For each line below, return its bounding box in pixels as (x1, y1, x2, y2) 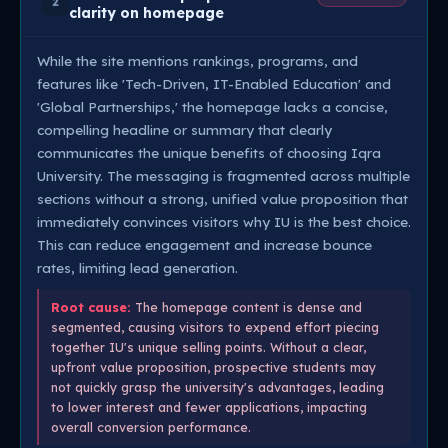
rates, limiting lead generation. (37, 259, 238, 276)
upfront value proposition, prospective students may (51, 359, 376, 375)
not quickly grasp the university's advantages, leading (51, 379, 384, 395)
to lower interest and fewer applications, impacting (51, 399, 367, 415)
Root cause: (51, 299, 131, 315)
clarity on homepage (69, 4, 224, 22)
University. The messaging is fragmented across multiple (37, 167, 410, 184)
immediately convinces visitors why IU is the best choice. (37, 213, 411, 230)
